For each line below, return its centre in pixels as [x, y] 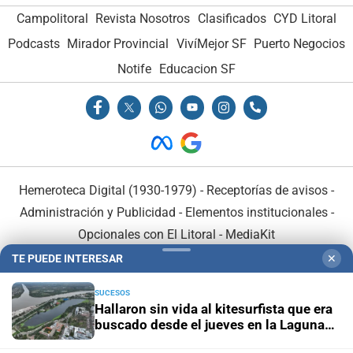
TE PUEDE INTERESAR [67, 258]
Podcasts [33, 44]
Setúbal [118, 340]
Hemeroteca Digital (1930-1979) [108, 190]
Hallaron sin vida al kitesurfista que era [214, 309]
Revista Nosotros [143, 19]
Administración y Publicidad [97, 212]
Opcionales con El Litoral [147, 234]
